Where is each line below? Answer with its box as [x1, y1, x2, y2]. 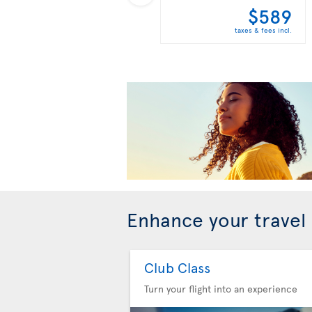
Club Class [144, 258, 210, 277]
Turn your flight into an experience [144, 282, 297, 295]
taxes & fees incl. [235, 24, 292, 35]
